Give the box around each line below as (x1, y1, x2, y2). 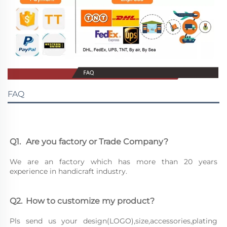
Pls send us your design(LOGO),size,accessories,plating (10, 216, 217, 226)
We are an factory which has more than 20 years (10, 157, 217, 167)
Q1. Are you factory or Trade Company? (26, 137, 168, 147)
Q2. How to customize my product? (26, 196, 155, 206)
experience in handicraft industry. (10, 167, 127, 176)
